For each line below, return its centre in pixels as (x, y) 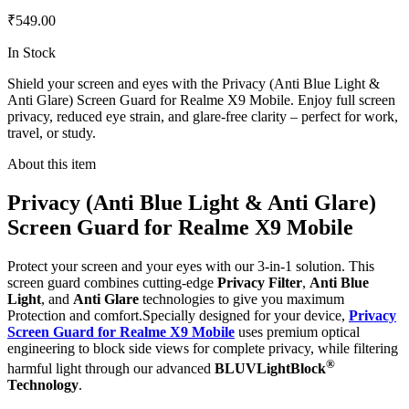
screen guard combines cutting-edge (112, 282)
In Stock (31, 53)
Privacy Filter (260, 282)
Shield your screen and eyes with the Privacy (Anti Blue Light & (194, 84)
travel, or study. (52, 133)
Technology (43, 385)
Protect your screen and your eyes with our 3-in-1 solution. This (191, 266)
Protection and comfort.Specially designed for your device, (178, 315)
